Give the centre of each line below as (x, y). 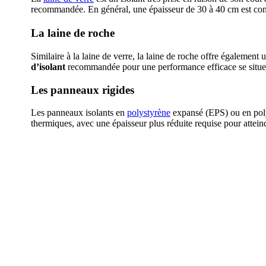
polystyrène (149, 113)
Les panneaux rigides (83, 90)
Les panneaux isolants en (79, 113)
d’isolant (48, 67)
